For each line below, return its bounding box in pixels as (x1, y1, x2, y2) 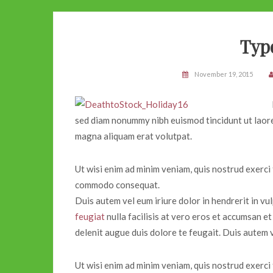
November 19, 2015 (193, 69, 254, 78)
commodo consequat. (75, 179, 160, 190)
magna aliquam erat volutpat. (75, 130, 192, 141)
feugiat (75, 210, 105, 222)
